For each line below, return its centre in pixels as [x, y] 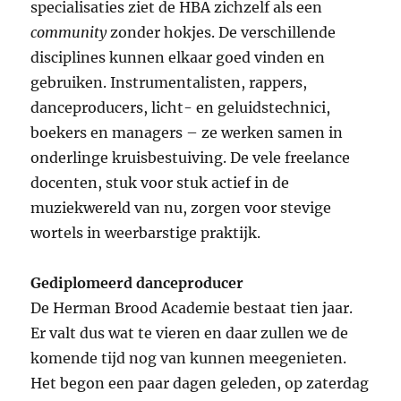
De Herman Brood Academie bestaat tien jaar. [192, 308]
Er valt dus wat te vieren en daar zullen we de [190, 333]
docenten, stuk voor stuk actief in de [160, 183]
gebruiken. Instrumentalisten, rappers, [169, 83]
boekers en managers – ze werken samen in [187, 133]
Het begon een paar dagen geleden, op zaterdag [200, 384]
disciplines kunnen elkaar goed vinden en [178, 58]
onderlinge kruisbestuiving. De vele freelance [191, 158]
